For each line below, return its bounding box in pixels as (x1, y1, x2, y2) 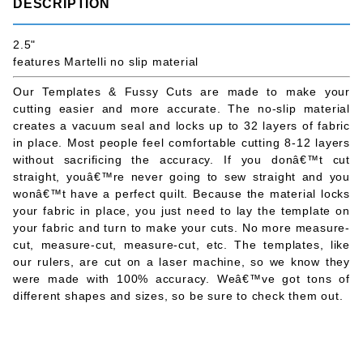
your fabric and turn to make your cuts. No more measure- (13, 220, 350, 234)
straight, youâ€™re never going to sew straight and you (13, 169, 350, 183)
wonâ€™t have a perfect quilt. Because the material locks (13, 186, 350, 200)
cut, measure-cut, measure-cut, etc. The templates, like (13, 237, 350, 251)
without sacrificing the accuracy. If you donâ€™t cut (13, 152, 350, 166)
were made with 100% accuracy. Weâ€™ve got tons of (13, 271, 350, 285)
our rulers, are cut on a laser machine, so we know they (13, 254, 350, 268)
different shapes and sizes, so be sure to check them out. (13, 288, 344, 302)
